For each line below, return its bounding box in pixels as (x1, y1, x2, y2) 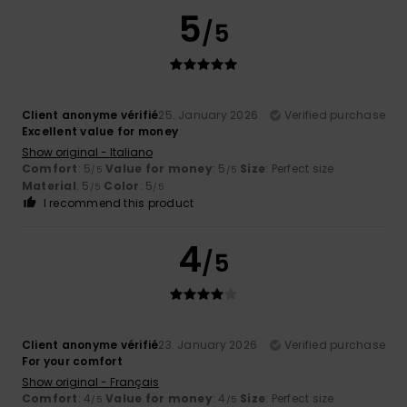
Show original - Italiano (22, 144, 153, 160)
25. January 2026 (158, 106, 259, 123)
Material (22, 177, 76, 194)
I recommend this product (43, 194, 194, 211)
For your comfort (22, 352, 123, 369)
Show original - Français (22, 373, 159, 390)
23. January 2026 (158, 336, 258, 352)
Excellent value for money (22, 123, 178, 139)
